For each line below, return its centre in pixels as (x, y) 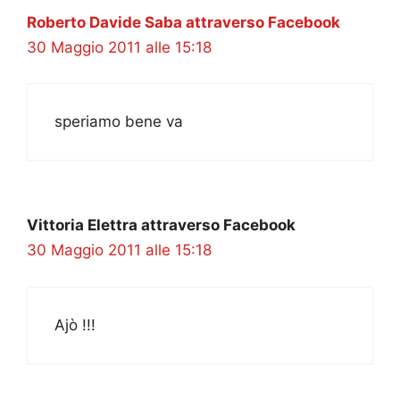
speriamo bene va (119, 122)
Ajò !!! (75, 325)
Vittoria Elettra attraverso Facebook (161, 225)
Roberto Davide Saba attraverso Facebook (183, 22)
